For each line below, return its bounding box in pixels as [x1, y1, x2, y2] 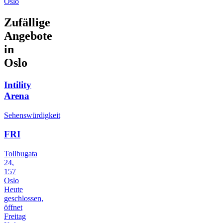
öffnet [4, 203, 22, 212]
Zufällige [4, 16, 50, 29]
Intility [4, 79, 31, 90]
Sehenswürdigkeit [4, 111, 60, 119]
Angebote [4, 29, 52, 43]
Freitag [4, 212, 26, 221]
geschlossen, [4, 194, 43, 203]
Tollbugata [4, 149, 37, 158]
